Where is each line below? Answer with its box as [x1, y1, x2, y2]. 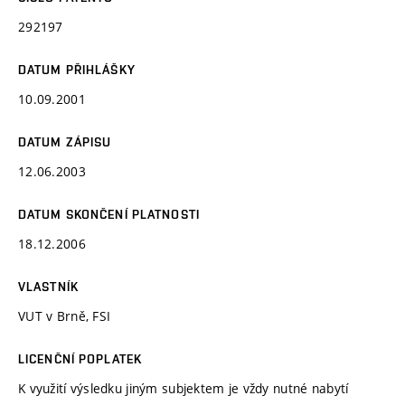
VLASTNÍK [18, 278, 79, 294]
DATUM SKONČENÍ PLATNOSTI [18, 206, 200, 221]
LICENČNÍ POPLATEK [18, 351, 143, 366]
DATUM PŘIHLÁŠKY [18, 61, 136, 77]
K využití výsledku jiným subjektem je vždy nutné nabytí [18, 379, 349, 397]
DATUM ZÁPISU [18, 134, 112, 149]
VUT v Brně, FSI [18, 306, 111, 325]
